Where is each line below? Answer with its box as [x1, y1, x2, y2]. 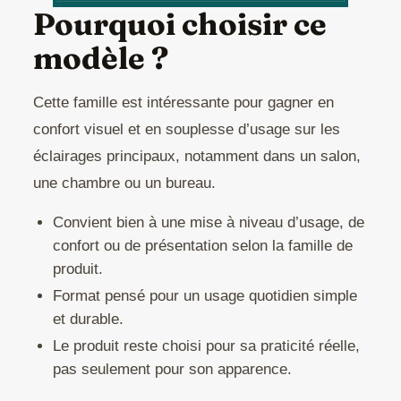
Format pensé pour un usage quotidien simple [52, 286, 357, 304]
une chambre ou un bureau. [32, 174, 216, 192]
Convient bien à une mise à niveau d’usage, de [52, 213, 364, 231]
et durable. [52, 310, 124, 328]
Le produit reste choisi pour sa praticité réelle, [52, 337, 360, 354]
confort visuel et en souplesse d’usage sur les [32, 120, 340, 138]
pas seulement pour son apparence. [52, 360, 292, 378]
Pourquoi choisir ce [32, 4, 327, 43]
